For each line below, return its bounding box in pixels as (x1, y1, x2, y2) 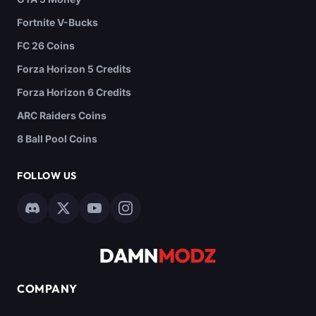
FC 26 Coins (17, 39, 75, 52)
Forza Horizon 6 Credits (17, 86, 131, 99)
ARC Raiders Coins (17, 109, 107, 122)
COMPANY (17, 281, 78, 296)
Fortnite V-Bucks (17, 16, 98, 29)
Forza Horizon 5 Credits (17, 63, 131, 75)
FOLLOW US (17, 169, 77, 183)
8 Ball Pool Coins (17, 133, 97, 145)
